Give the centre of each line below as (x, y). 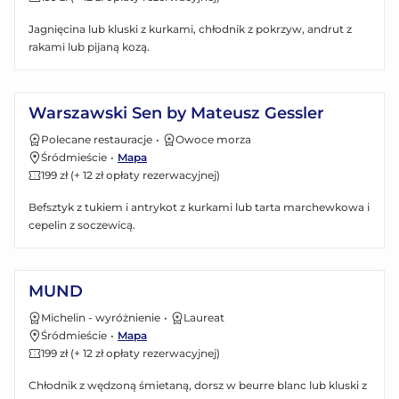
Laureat (204, 317)
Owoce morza (213, 139)
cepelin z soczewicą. (82, 224)
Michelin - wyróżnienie (101, 317)
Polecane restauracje (97, 139)
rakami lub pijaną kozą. (89, 46)
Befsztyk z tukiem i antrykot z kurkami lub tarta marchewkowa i (199, 207)
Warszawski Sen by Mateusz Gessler (176, 113)
